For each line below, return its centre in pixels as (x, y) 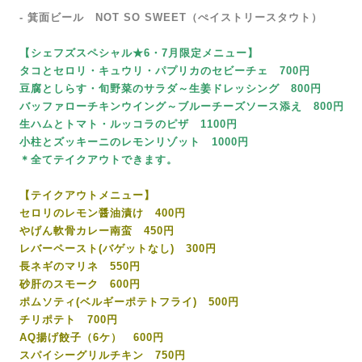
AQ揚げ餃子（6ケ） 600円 (92, 337)
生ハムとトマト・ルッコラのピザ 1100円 (128, 124)
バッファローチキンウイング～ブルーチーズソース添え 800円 (182, 106)
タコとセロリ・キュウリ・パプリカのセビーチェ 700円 (165, 71)
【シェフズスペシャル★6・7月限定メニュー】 (139, 53)
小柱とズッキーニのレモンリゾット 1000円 (134, 142)
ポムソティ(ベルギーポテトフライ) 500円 (129, 302)
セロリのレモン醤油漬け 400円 (103, 213)
